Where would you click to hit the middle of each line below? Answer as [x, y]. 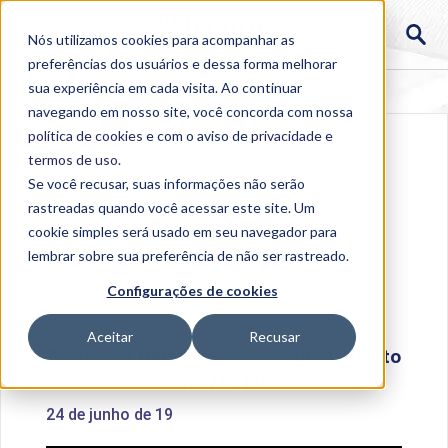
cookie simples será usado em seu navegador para [182, 231]
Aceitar [110, 337]
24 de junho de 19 [109, 414]
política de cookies [85, 135]
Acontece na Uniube [264, 281]
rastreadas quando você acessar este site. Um [171, 207]
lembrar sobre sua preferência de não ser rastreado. [188, 255]
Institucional [146, 281]
